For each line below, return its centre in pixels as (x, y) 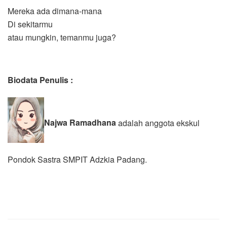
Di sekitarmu (30, 24)
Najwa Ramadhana (81, 123)
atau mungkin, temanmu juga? (62, 37)
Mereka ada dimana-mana (55, 11)
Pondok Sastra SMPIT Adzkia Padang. (77, 159)
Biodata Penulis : (40, 80)
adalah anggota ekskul (159, 123)
